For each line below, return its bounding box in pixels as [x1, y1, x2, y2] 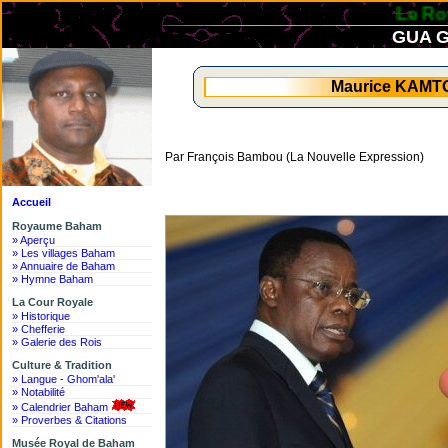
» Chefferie [12, 323, 65, 335]
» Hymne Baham [12, 273, 93, 285]
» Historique [12, 310, 70, 322]
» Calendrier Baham [12, 401, 108, 413]
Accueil [12, 196, 51, 208]
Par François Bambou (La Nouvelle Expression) [164, 150, 424, 164]
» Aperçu [12, 234, 55, 246]
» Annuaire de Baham [12, 260, 115, 272]
